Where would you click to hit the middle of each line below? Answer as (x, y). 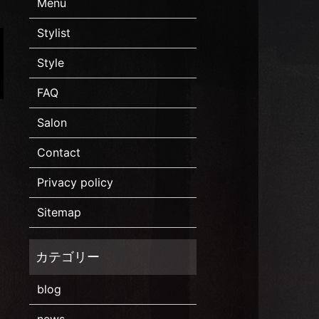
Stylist (54, 33)
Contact (59, 153)
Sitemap (59, 213)
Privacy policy (75, 183)
